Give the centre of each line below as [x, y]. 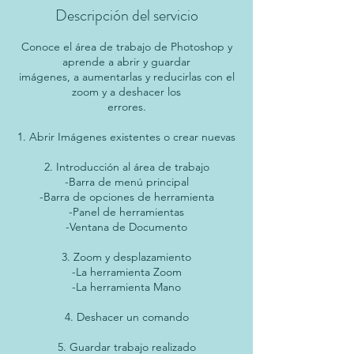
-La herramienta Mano [126, 287]
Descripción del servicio [126, 16]
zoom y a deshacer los [126, 92]
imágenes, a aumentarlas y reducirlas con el [126, 77]
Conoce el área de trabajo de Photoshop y [126, 47]
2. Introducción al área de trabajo [126, 167]
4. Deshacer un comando [126, 317]
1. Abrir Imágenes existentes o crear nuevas [126, 137]
